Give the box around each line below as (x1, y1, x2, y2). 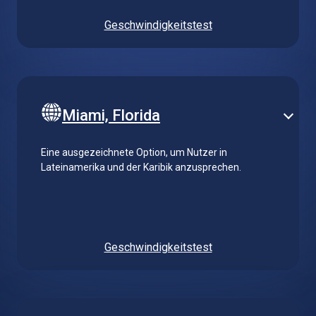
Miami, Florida (62, 106, 160, 124)
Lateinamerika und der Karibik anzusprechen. (41, 161, 241, 173)
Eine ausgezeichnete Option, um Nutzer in (41, 146, 227, 158)
